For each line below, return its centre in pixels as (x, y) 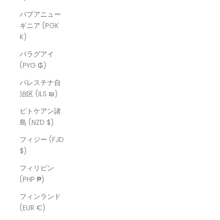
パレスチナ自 (40, 83)
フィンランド (40, 197)
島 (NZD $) (50, 123)
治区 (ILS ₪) (53, 94)
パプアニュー (40, 14)
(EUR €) (41, 208)
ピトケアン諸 (40, 111)
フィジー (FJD (42, 140)
